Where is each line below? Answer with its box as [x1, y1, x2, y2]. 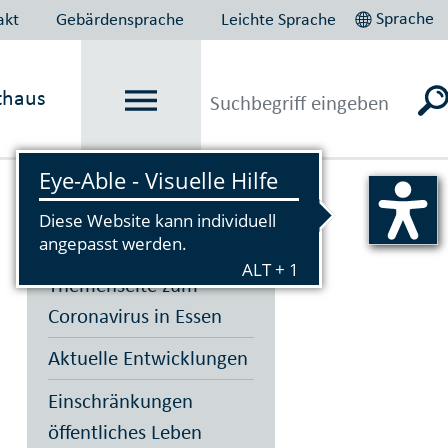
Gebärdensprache [56, 7, 185, 30]
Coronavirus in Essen [47, 302, 222, 329]
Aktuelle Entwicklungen [47, 345, 248, 371]
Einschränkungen [47, 387, 193, 414]
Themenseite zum [47, 271, 198, 298]
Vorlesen [45, 172, 119, 199]
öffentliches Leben [47, 418, 202, 445]
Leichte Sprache [221, 7, 337, 30]
